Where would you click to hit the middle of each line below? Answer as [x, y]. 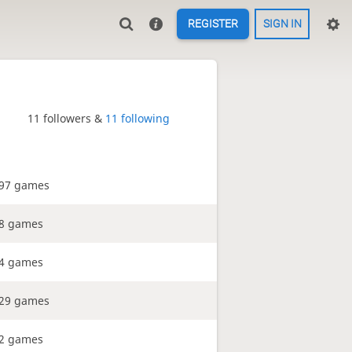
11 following [137, 119]
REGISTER [213, 24]
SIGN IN [282, 24]
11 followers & [66, 119]
